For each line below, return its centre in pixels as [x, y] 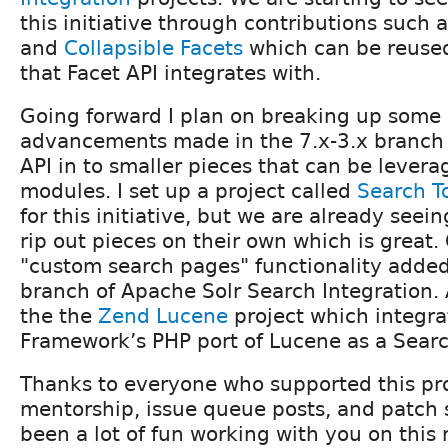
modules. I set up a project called [188, 190]
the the [59, 315]
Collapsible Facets [153, 47]
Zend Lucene [163, 315]
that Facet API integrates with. [170, 72]
